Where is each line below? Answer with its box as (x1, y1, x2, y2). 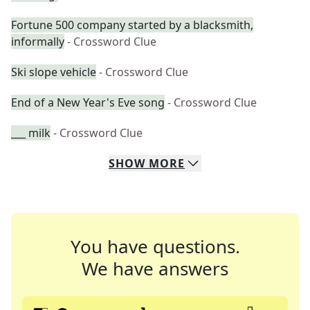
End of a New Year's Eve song (11, 95, 165, 110)
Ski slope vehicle (11, 64, 96, 80)
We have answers (82, 256, 228, 281)
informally (11, 34, 64, 49)
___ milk (11, 125, 51, 140)
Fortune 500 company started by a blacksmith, (11, 17, 253, 33)
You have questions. (70, 234, 240, 259)
